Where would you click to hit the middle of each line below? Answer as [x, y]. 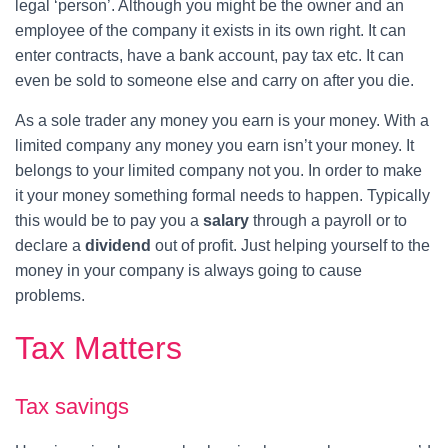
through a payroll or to [328, 220]
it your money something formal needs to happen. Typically [222, 195]
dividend [118, 245]
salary [226, 220]
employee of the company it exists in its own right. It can [210, 30]
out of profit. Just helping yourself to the [290, 245]
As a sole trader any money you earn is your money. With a [222, 120]
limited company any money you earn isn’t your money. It [214, 145]
